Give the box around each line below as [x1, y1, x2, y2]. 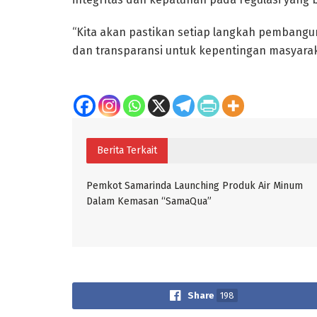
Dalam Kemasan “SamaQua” [86, 195, 212, 207]
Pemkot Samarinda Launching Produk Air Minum [86, 179, 303, 192]
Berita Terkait [97, 144, 157, 156]
